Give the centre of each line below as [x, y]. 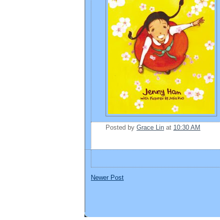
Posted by [121, 128]
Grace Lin [150, 128]
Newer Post [107, 178]
